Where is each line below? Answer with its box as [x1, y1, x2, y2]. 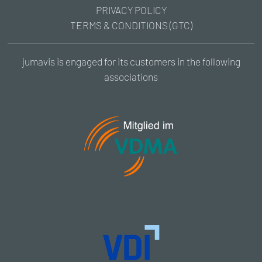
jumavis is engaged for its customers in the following [22, 56, 240, 68]
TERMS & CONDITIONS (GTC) [70, 19, 192, 32]
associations [104, 71, 158, 83]
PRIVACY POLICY [95, 4, 167, 16]
